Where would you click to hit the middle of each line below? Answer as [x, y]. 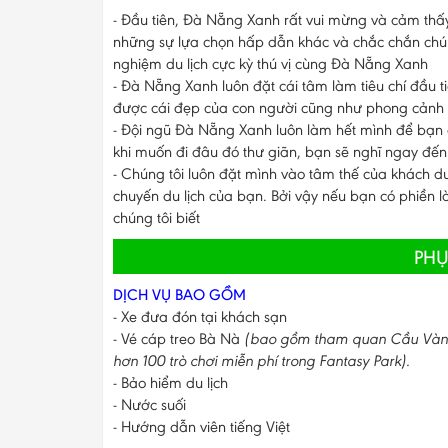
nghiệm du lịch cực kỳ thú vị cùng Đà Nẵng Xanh [270, 64]
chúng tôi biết [156, 218]
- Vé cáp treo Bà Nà [178, 339]
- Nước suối [149, 405]
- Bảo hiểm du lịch [170, 383]
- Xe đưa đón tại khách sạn [200, 317]
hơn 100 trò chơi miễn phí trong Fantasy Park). [263, 361]
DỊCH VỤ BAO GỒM [179, 295]
